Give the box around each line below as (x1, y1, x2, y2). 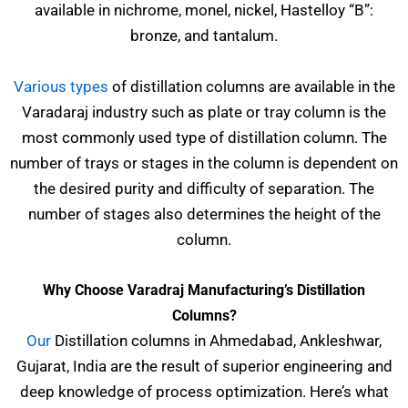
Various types (13, 76, 108, 96)
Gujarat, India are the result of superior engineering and (15, 356, 393, 375)
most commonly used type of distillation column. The (21, 127, 387, 147)
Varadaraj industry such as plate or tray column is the (22, 102, 386, 121)
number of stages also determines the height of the (27, 204, 381, 223)
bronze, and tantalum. (130, 26, 278, 46)
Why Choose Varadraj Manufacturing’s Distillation (43, 280, 365, 299)
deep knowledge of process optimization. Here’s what (19, 382, 389, 401)
